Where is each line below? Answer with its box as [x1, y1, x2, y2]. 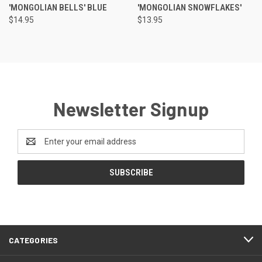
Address [18, 142, 49, 152]
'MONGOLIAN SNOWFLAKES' [137, 2, 242, 13]
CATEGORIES [9, 235, 58, 245]
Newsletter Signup [53, 97, 209, 120]
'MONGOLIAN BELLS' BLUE [9, 2, 107, 13]
